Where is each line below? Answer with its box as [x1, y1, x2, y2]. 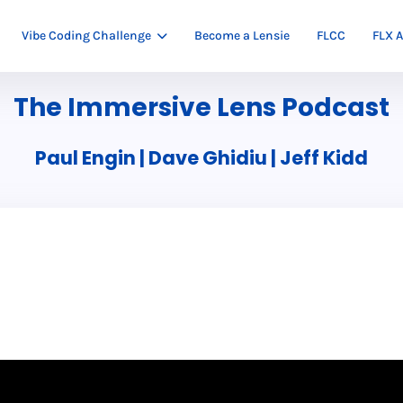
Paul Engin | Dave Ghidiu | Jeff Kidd [35, 144, 368, 171]
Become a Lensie [193, 28, 290, 43]
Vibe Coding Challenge [21, 28, 151, 43]
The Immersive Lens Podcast [13, 89, 390, 125]
